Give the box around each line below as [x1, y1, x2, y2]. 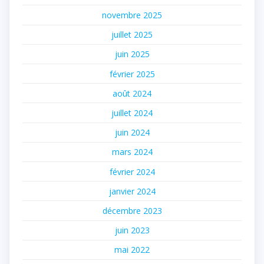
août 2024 [113, 87, 151, 99]
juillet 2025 [111, 29, 153, 41]
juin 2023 [114, 225, 150, 236]
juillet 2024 [111, 107, 153, 118]
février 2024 [109, 166, 155, 177]
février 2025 [109, 68, 155, 80]
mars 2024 [111, 146, 153, 158]
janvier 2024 [108, 185, 156, 197]
